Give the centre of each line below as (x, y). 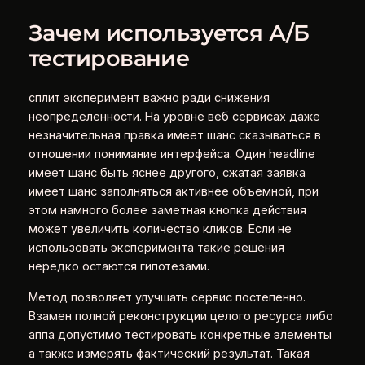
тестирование (109, 58)
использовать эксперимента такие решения (156, 248)
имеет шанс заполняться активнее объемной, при (173, 192)
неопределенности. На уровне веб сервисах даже (174, 117)
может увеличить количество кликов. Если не (160, 229)
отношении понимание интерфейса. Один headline (172, 154)
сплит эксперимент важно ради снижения (149, 98)
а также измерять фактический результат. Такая (169, 353)
